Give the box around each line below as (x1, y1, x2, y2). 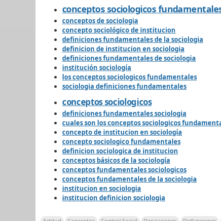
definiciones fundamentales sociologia (62, 109, 186, 118)
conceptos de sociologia (62, 16, 138, 25)
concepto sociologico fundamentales (62, 137, 181, 146)
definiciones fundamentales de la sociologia (62, 35, 203, 44)
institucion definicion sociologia (62, 193, 165, 202)
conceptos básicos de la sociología (62, 155, 170, 165)
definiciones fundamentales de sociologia (62, 53, 196, 63)
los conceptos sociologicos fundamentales (62, 72, 197, 81)
